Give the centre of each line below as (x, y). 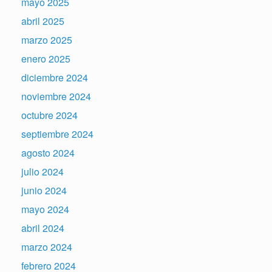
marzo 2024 (47, 247)
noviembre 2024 (56, 96)
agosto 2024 (48, 153)
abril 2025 (43, 21)
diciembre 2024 (55, 77)
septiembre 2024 (57, 134)
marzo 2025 (47, 40)
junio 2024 (44, 190)
